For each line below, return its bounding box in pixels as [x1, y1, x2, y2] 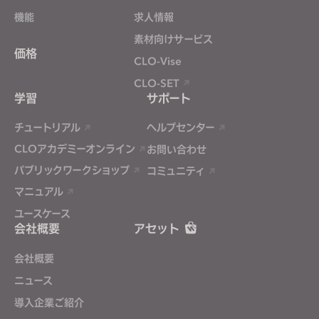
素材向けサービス [134, 32, 213, 46]
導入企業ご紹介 [14, 296, 84, 309]
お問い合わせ [147, 142, 206, 156]
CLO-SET [134, 76, 182, 90]
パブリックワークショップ [14, 163, 130, 177]
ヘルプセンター [147, 120, 215, 134]
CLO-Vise [134, 54, 182, 68]
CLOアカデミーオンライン [14, 142, 135, 155]
